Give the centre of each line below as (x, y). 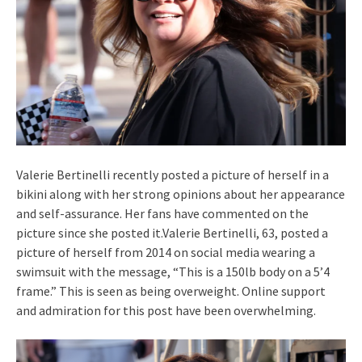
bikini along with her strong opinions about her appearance (181, 194)
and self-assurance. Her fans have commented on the (162, 213)
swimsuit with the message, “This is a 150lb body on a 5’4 (173, 271)
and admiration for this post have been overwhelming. (166, 310)
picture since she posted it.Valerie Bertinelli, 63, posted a (172, 232)
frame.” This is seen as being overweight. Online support (171, 290)
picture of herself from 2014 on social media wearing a (166, 252)
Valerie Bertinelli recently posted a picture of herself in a (173, 174)
